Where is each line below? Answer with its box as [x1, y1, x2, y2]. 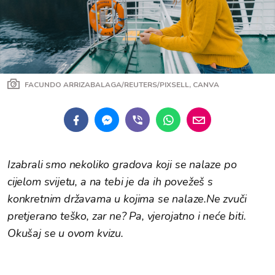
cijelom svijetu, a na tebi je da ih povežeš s [7, 174, 213, 189]
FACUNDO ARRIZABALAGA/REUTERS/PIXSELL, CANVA [25, 80, 219, 90]
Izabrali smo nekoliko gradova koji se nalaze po [7, 157, 237, 172]
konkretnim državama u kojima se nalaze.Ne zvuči [7, 192, 247, 206]
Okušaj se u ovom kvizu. [7, 226, 123, 241]
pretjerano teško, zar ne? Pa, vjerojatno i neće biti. [7, 209, 246, 223]
